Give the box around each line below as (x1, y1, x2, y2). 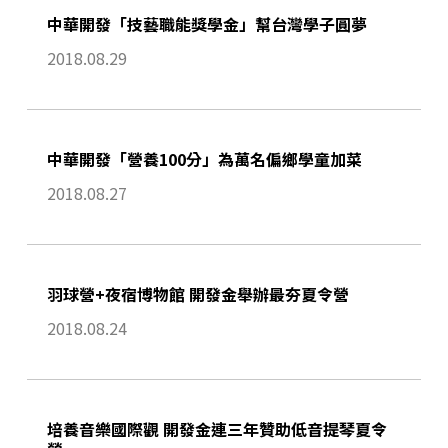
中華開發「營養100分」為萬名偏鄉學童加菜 (46, 147, 362, 172)
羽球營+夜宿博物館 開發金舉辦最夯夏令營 (46, 282, 349, 307)
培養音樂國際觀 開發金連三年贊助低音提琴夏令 (46, 417, 387, 442)
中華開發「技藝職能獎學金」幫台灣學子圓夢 (46, 12, 367, 37)
